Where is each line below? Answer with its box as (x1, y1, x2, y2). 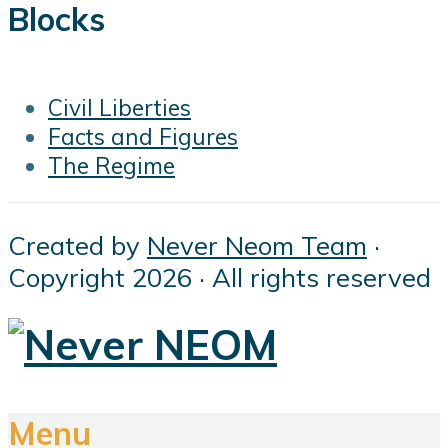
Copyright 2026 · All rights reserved (8, 260, 431, 293)
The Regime (48, 150, 175, 180)
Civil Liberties (48, 92, 191, 122)
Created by (8, 228, 147, 261)
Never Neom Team (147, 228, 367, 261)
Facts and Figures (48, 121, 238, 151)
